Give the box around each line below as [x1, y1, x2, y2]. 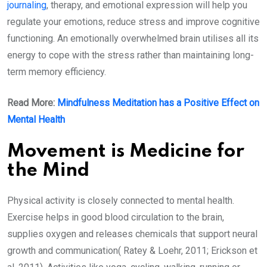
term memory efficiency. [7, 66, 108, 78]
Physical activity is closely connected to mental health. [7, 195, 234, 207]
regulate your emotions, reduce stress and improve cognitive [7, 16, 260, 28]
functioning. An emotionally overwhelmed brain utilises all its [7, 33, 259, 45]
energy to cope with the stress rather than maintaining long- [7, 49, 254, 61]
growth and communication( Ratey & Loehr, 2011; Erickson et [7, 245, 257, 257]
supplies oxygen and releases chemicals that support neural [7, 228, 257, 240]
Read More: [7, 97, 57, 109]
